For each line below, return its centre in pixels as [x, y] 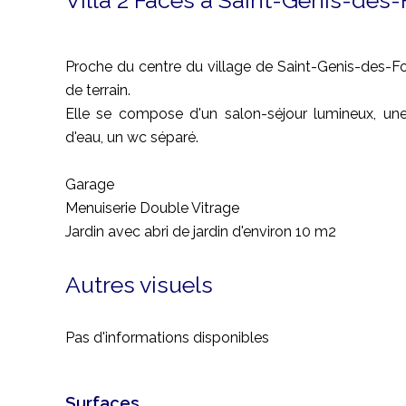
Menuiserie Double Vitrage [152, 208]
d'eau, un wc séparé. [132, 137]
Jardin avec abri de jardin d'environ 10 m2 [201, 232]
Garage [90, 184]
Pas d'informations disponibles [167, 338]
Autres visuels [139, 285]
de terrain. [98, 90]
